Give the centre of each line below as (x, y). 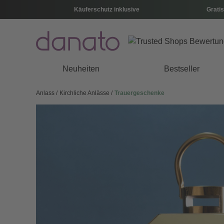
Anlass (46, 93)
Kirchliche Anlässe (85, 93)
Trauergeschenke (139, 93)
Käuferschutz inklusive (106, 9)
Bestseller (182, 69)
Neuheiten (81, 69)
